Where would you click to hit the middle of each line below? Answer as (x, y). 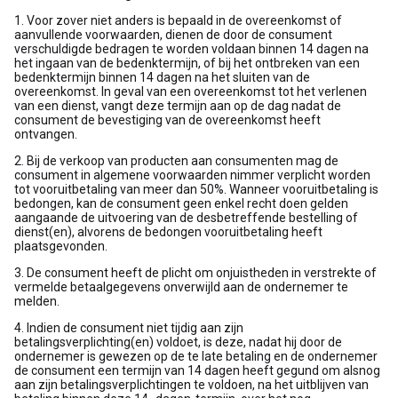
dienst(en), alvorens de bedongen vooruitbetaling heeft (168, 232)
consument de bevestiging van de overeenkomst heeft (167, 120)
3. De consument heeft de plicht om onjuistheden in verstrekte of (195, 273)
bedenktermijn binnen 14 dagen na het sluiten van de (162, 77)
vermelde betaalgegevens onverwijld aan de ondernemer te (181, 287)
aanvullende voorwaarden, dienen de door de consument (173, 35)
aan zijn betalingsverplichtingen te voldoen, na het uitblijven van (191, 385)
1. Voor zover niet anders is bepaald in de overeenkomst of (178, 20)
